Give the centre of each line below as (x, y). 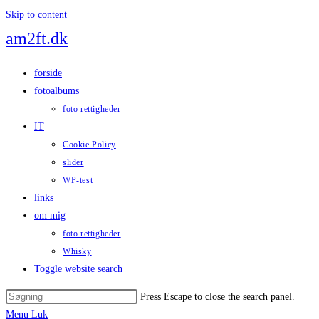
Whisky (77, 251)
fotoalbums (57, 91)
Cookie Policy (89, 145)
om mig (50, 215)
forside (48, 73)
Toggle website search (78, 269)
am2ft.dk (37, 38)
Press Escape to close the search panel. (218, 297)
